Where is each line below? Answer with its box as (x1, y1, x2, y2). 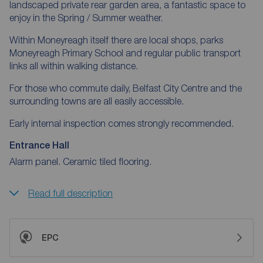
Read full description (28, 187, 113, 198)
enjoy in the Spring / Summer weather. (9, 12, 163, 23)
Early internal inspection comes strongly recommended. (9, 117, 234, 129)
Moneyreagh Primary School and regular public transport (9, 47, 241, 58)
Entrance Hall (9, 139, 69, 151)
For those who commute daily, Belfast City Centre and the (9, 82, 242, 93)
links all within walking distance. (9, 60, 138, 71)
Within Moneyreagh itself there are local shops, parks (9, 34, 223, 45)
